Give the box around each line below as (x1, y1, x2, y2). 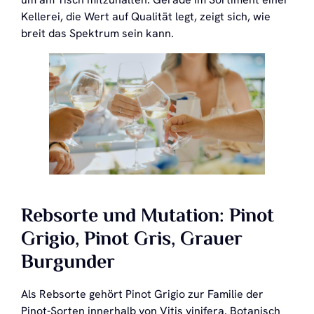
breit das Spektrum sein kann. (21, 25, 174, 41)
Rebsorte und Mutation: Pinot (21, 200, 274, 232)
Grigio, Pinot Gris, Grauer (21, 224, 243, 255)
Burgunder (21, 247, 115, 278)
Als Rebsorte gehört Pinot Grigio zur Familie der (21, 286, 264, 301)
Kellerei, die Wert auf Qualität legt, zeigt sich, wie (21, 8, 271, 24)
